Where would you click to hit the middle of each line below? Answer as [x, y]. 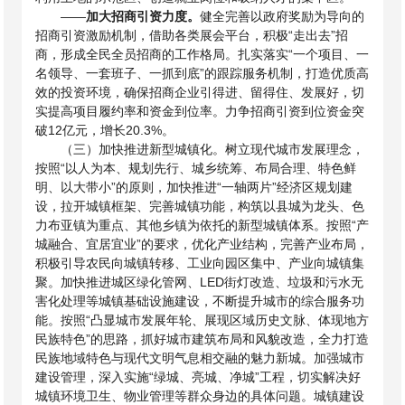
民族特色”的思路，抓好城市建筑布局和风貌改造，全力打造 [202, 339]
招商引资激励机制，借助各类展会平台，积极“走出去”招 [192, 35]
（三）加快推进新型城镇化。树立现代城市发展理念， [213, 149]
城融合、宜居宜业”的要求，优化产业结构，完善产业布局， [202, 244]
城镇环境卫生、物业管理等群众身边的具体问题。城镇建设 [200, 396]
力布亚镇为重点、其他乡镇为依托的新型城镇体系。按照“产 [202, 225]
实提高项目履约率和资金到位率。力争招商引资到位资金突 [200, 111]
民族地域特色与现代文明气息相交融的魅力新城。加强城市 [200, 358]
